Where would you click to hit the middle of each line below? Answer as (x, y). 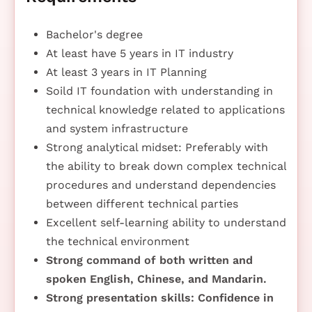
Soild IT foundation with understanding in (159, 91)
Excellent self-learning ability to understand (166, 222)
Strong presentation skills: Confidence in (159, 297)
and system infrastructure (117, 128)
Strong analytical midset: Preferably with (157, 147)
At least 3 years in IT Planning (126, 72)
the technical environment (117, 241)
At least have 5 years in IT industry (139, 53)
